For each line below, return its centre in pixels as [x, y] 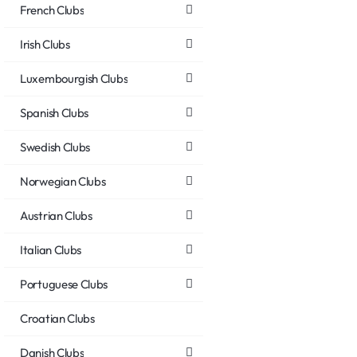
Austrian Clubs [56, 215]
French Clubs [52, 10]
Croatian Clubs [57, 318]
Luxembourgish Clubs [74, 78]
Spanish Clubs [55, 112]
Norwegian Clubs [63, 181]
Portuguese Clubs [64, 284]
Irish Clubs [45, 44]
